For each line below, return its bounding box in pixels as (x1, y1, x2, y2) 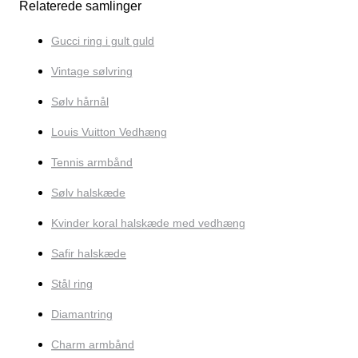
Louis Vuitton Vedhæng (51, 125, 167, 139)
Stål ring (51, 277, 93, 291)
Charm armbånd (51, 338, 134, 352)
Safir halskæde (51, 247, 126, 261)
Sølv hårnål (51, 95, 109, 109)
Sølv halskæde (51, 186, 125, 200)
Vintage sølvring (51, 65, 133, 78)
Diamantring (51, 308, 113, 321)
